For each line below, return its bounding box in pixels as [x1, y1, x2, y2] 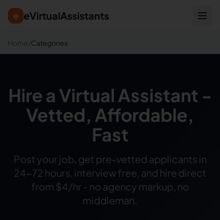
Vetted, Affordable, [26, 104, 194, 126]
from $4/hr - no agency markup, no [31, 180, 189, 192]
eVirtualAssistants [24, 9, 109, 22]
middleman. [82, 194, 137, 206]
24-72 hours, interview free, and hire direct [14, 166, 206, 179]
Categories [31, 38, 68, 47]
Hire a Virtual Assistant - [8, 84, 212, 106]
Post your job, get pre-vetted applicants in [13, 153, 207, 165]
